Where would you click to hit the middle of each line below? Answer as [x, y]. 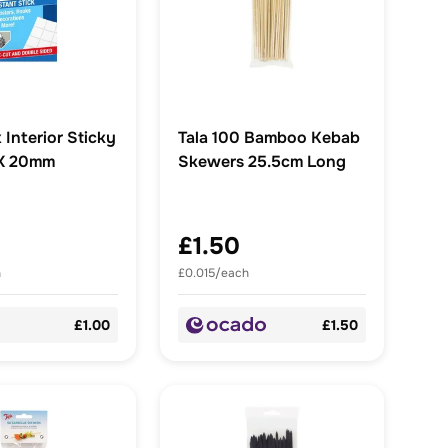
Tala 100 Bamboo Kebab [269, 138]
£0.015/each [213, 273]
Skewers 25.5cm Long [262, 162]
